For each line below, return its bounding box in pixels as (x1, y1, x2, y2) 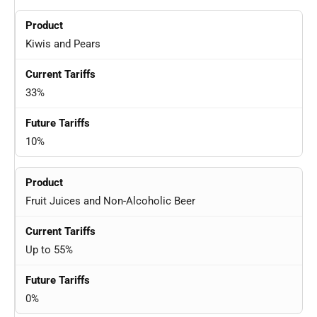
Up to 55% (25, 243, 73, 257)
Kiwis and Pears (25, 38, 100, 51)
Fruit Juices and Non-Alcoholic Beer (25, 195, 195, 208)
